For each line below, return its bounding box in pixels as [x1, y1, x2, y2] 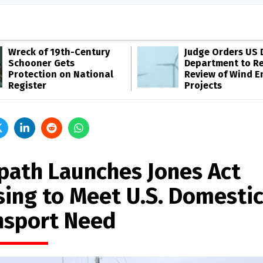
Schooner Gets [8, 58, 75, 69]
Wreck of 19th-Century [8, 46, 110, 58]
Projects [184, 80, 222, 91]
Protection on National [8, 69, 113, 80]
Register [8, 80, 46, 91]
